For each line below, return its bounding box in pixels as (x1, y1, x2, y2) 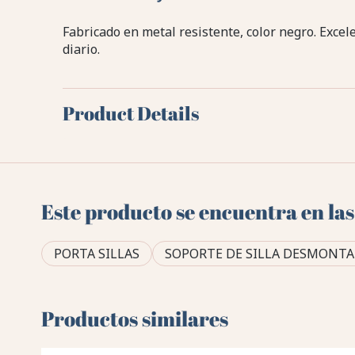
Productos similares (41, 304, 229, 334)
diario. (62, 40, 100, 59)
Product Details (62, 101, 199, 127)
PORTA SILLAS (54, 245, 140, 263)
